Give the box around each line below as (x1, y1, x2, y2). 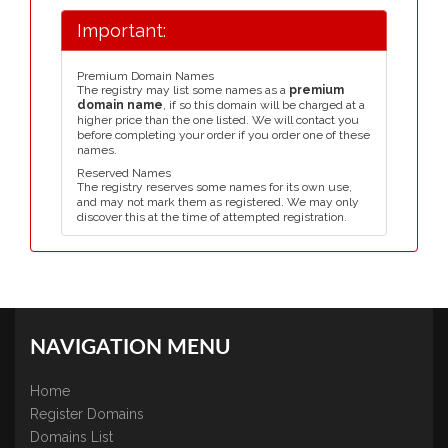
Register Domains (30, 406, 144, 423)
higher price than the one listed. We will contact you (77, 113, 359, 127)
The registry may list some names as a (77, 83, 289, 97)
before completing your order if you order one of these (77, 128, 370, 142)
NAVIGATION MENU (30, 337, 231, 358)
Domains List (30, 428, 113, 445)
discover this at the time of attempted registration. (77, 210, 347, 224)
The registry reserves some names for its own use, (77, 180, 352, 194)
